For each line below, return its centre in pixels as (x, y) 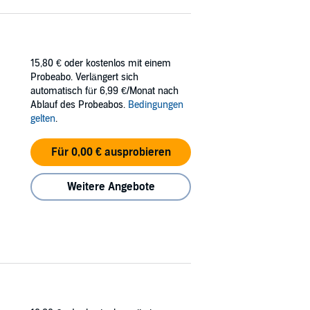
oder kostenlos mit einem (118, 63)
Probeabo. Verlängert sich (84, 77)
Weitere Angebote (111, 186)
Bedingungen (156, 104)
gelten (43, 118)
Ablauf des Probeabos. (79, 104)
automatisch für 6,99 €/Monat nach (104, 91)
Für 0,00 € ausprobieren (111, 152)
